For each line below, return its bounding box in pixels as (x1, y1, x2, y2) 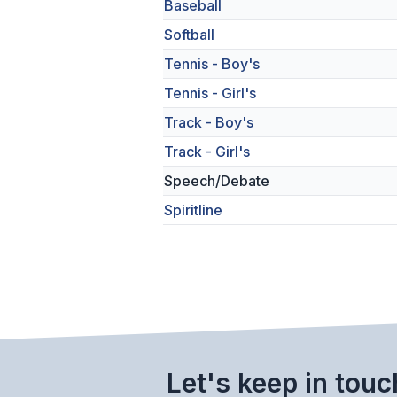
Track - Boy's (164, 113, 253, 131)
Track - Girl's (164, 143, 250, 160)
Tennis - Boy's (164, 55, 260, 73)
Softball (164, 26, 214, 43)
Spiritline (164, 201, 222, 219)
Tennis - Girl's (164, 84, 256, 102)
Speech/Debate (164, 172, 269, 190)
